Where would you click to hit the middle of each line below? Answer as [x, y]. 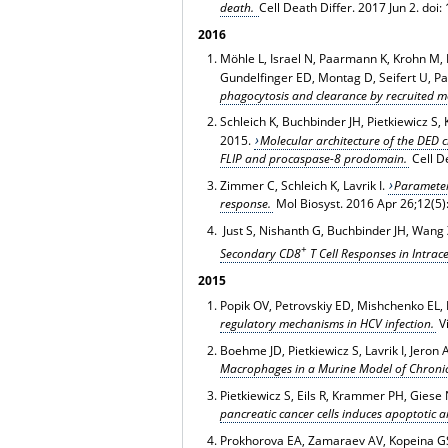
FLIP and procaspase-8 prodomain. [313, 158]
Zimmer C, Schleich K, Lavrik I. [303, 185]
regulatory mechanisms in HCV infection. [326, 323]
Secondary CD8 [260, 253]
